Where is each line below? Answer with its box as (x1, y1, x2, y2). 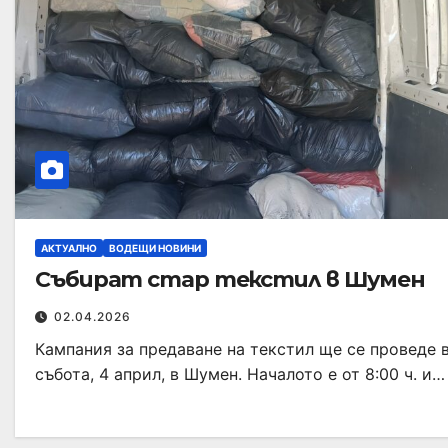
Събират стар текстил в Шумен (35, 265, 426, 293)
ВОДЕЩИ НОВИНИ (109, 241, 201, 254)
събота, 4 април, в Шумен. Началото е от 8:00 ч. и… (35, 363, 445, 384)
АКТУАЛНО (41, 241, 97, 254)
